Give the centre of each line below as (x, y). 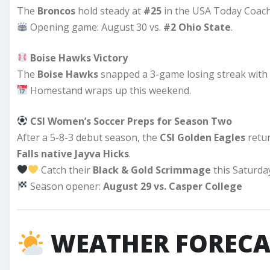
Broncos (56, 11)
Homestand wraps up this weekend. (110, 90)
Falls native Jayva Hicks (73, 153)
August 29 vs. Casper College (173, 186)
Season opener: (66, 186)
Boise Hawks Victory (79, 58)
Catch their (66, 170)
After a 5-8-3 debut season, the (88, 137)
